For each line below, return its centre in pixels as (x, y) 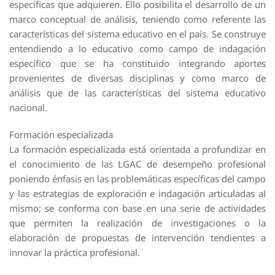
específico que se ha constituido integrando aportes (137, 64)
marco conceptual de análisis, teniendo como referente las (137, 19)
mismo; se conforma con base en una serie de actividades (137, 208)
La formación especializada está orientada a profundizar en (137, 149)
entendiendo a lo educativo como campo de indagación (137, 49)
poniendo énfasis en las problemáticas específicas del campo (137, 179)
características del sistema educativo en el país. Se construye (137, 34)
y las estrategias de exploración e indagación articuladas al (137, 194)
